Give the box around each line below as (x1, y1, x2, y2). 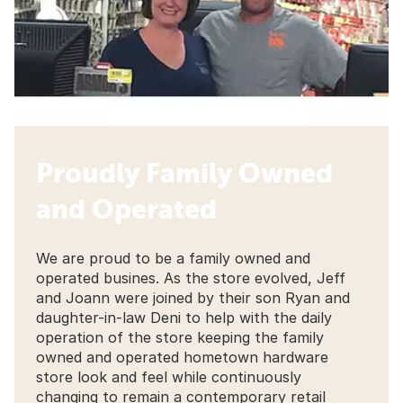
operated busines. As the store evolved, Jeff (36, 268, 345, 287)
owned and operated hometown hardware (36, 347, 328, 366)
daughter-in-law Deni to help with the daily (36, 308, 332, 327)
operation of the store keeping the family (36, 327, 324, 346)
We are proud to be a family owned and (36, 248, 310, 267)
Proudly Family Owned (36, 157, 333, 188)
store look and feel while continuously (36, 367, 301, 386)
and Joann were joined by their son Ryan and (36, 288, 350, 307)
